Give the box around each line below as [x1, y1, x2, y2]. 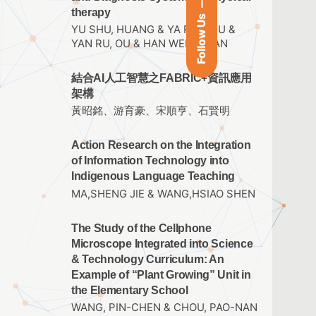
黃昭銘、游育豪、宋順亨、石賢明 [71, 104, 230, 118]
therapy [71, 6, 111, 19]
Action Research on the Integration [71, 139, 251, 152]
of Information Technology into [71, 154, 229, 167]
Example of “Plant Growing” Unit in [71, 268, 251, 281]
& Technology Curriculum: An [71, 253, 224, 265]
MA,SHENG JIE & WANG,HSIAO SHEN [71, 187, 255, 200]
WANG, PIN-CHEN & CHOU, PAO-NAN [71, 300, 257, 314]
